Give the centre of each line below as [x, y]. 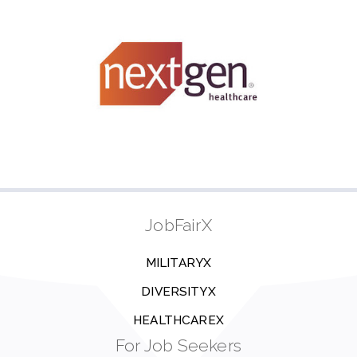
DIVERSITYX [178, 292]
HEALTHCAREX [178, 320]
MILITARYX [178, 263]
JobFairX [178, 225]
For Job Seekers [178, 345]
